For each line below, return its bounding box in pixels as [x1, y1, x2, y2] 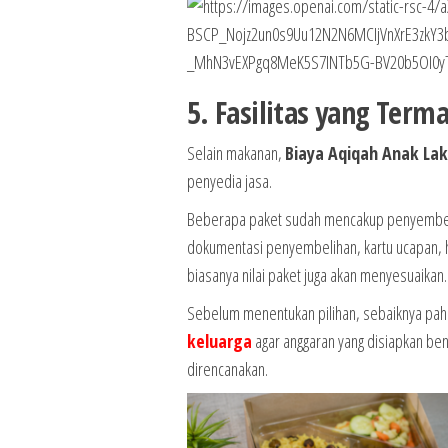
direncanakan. [186, 356, 268, 381]
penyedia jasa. [186, 168, 272, 193]
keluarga [186, 328, 252, 353]
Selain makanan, [186, 140, 285, 165]
